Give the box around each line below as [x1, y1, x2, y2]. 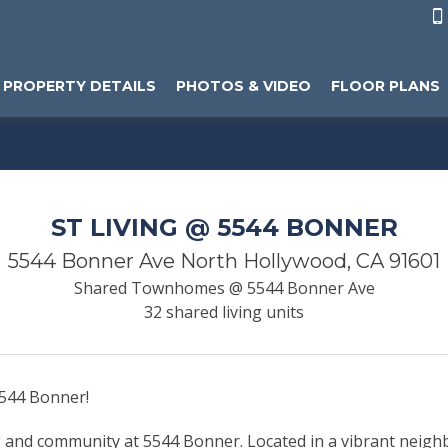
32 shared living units [144, 301, 304, 323]
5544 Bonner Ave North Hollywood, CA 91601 [8, 249, 440, 273]
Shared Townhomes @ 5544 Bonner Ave [73, 277, 375, 299]
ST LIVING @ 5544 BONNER [50, 213, 398, 242]
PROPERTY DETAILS [3, 77, 156, 95]
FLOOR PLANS [331, 77, 440, 95]
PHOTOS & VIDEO [176, 77, 311, 95]
